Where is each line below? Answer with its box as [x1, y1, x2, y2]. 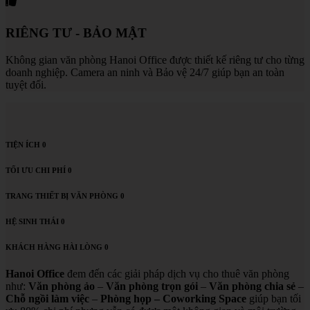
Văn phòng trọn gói [106, 280, 198, 293]
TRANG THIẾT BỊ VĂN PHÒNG [6, 191, 118, 200]
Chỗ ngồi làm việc [6, 293, 89, 305]
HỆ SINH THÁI [6, 217, 59, 226]
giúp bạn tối [246, 293, 301, 305]
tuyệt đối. [6, 78, 46, 91]
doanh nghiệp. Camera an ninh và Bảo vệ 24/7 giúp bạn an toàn [6, 66, 284, 78]
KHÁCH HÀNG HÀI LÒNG [6, 242, 102, 251]
